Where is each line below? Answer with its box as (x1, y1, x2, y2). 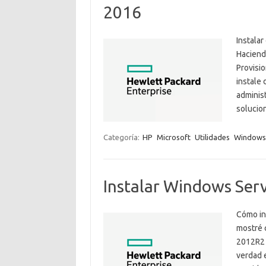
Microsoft (156, 133, 191, 141)
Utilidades (194, 133, 230, 141)
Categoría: (103, 133, 141, 141)
